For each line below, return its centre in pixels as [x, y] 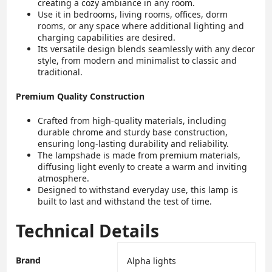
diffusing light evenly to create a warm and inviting [143, 167]
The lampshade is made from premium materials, [139, 155]
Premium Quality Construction [80, 97]
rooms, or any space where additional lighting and [141, 26]
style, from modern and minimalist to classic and [138, 61]
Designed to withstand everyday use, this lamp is [138, 190]
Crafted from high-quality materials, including [132, 121]
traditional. [60, 72]
